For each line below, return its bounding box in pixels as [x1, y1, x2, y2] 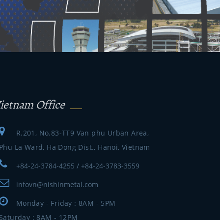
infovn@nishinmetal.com [16, 180, 98, 189]
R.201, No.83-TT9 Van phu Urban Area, [16, 128, 149, 137]
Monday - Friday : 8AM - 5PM [16, 198, 116, 208]
